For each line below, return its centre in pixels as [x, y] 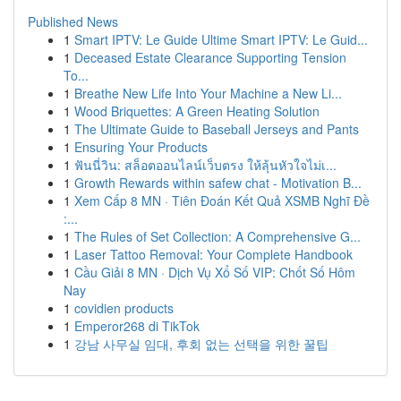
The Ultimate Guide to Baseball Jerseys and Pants [217, 129]
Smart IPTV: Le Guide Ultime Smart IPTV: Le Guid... [221, 39]
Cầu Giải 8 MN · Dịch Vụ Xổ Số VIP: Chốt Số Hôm [215, 272]
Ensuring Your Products [141, 147]
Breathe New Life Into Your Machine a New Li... [208, 93]
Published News [73, 21]
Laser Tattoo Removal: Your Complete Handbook [213, 254]
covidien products [124, 308]
